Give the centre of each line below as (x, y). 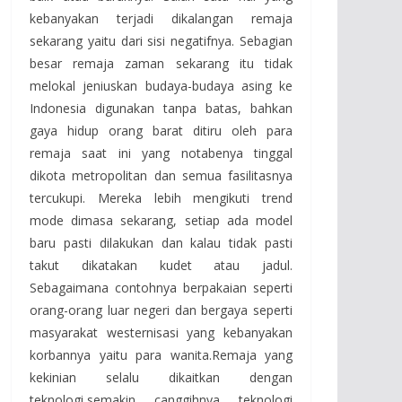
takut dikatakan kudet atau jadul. (161, 265)
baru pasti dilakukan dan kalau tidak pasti (161, 242)
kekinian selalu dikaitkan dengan (161, 377)
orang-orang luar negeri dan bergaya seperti (161, 310)
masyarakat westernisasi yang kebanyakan (161, 332)
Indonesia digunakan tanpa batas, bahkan (161, 108)
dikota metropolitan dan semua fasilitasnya (161, 175)
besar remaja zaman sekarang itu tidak (161, 63)
